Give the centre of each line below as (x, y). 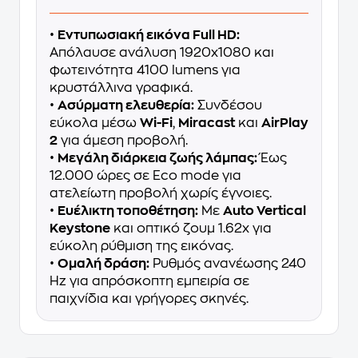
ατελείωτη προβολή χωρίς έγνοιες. (161, 193)
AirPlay (285, 123)
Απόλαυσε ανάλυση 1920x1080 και (162, 53)
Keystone (80, 229)
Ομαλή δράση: (103, 264)
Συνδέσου (228, 105)
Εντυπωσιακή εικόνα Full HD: (149, 35)
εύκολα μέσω (95, 123)
